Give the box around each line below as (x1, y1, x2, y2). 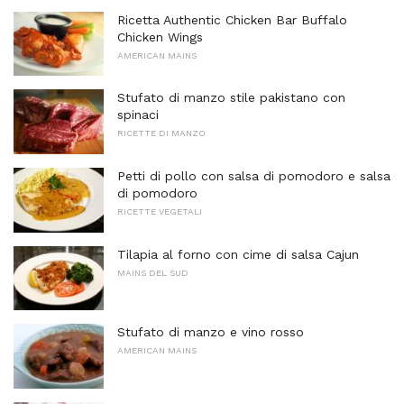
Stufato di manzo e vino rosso (117, 325, 304, 340)
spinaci (117, 107, 159, 123)
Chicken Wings (117, 29, 203, 44)
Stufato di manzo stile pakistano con (117, 90, 345, 106)
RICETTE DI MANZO (117, 128, 206, 139)
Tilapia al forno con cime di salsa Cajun (117, 246, 359, 262)
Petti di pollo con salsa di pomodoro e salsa (117, 168, 390, 183)
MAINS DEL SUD (117, 267, 188, 278)
